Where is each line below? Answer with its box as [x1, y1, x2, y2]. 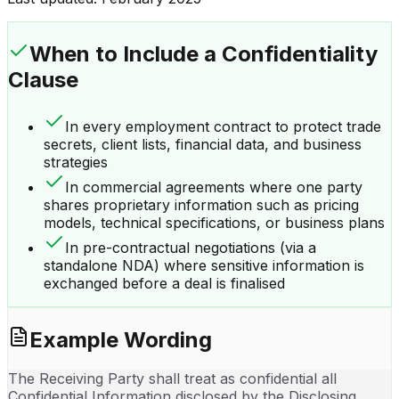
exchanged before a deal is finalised [44, 273, 285, 292]
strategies [44, 152, 108, 171]
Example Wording [29, 326, 212, 353]
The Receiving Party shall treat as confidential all [8, 370, 337, 388]
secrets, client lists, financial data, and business [44, 134, 362, 153]
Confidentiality [222, 40, 378, 67]
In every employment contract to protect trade [65, 117, 381, 135]
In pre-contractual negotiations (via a [65, 238, 316, 256]
